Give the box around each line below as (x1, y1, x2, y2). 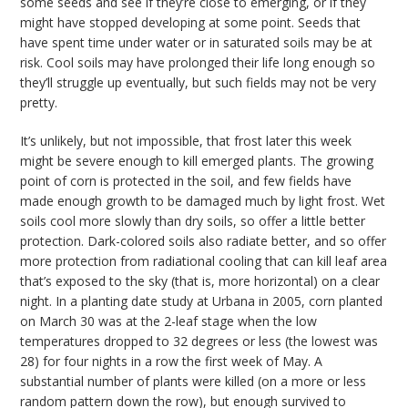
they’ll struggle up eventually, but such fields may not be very (20, 74, 377, 92)
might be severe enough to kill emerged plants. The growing (20, 152, 374, 170)
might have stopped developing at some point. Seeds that (20, 14, 362, 32)
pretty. (20, 94, 58, 112)
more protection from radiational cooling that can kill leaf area (20, 252, 388, 270)
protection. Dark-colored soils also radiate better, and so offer (20, 232, 387, 250)
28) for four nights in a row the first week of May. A (20, 352, 323, 371)
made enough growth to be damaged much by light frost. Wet (20, 192, 386, 210)
